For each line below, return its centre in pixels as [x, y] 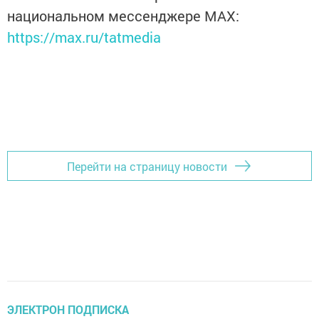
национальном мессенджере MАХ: [123, 16]
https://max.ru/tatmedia [84, 37]
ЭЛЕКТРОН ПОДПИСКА [68, 310]
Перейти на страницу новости [147, 166]
